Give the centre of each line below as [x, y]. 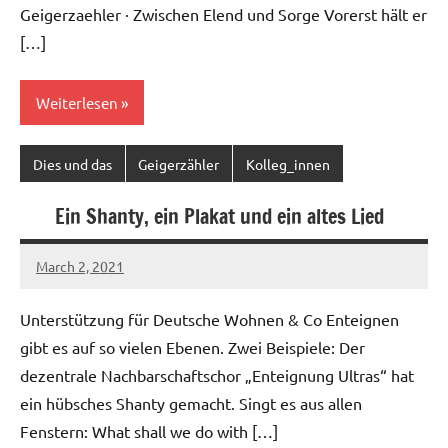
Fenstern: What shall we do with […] [149, 431]
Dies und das [72, 163]
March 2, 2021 [80, 265]
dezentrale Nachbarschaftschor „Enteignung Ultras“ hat [217, 375]
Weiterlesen [77, 102]
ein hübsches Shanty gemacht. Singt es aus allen [191, 403]
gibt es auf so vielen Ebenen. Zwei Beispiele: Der [192, 347]
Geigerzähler [179, 163]
